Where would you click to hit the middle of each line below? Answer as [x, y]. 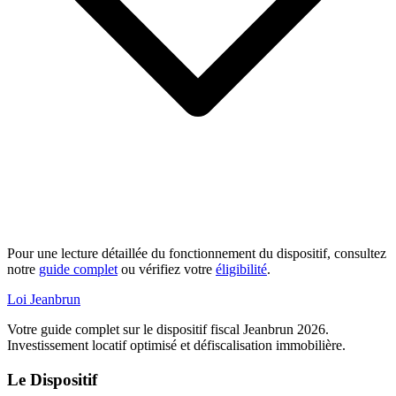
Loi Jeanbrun [44, 299]
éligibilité [241, 269]
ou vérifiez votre [167, 269]
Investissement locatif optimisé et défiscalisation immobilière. [176, 345]
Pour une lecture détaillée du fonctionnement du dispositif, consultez [197, 253]
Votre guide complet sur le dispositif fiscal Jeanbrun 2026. [168, 329]
